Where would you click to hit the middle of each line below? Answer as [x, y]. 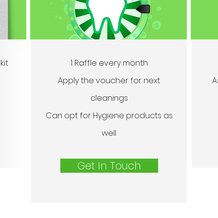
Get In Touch [109, 166]
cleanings [109, 98]
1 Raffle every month [109, 63]
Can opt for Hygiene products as [109, 116]
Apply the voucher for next [109, 81]
